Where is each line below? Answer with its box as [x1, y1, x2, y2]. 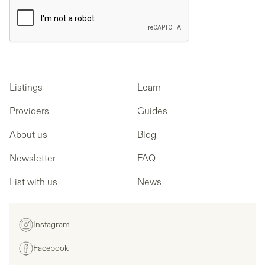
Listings [9, 81, 43, 93]
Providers [9, 105, 49, 117]
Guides [137, 105, 167, 117]
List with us [9, 176, 57, 188]
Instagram [33, 219, 70, 230]
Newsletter [9, 152, 56, 164]
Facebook [33, 243, 69, 254]
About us [9, 128, 47, 141]
